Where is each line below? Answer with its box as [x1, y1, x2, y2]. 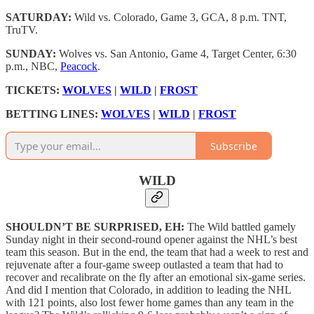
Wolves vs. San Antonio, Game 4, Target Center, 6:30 [56, 48, 296, 60]
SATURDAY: [6, 11, 74, 24]
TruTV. [6, 24, 38, 36]
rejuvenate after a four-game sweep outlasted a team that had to [6, 258, 283, 271]
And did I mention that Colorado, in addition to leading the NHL [6, 283, 291, 296]
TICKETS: [6, 84, 60, 97]
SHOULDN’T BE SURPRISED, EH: [6, 220, 184, 233]
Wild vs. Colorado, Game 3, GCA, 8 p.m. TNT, [74, 11, 287, 24]
